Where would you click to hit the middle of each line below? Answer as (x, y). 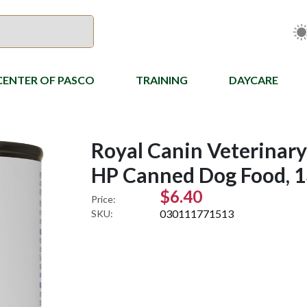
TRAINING (162, 80)
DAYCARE (254, 80)
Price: (104, 199)
